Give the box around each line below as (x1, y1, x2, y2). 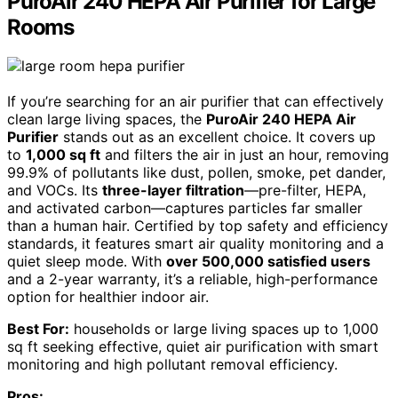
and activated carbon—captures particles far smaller (7, 199, 362, 218)
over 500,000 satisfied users (166, 252, 370, 271)
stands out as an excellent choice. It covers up (59, 128, 376, 147)
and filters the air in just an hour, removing (100, 146, 389, 164)
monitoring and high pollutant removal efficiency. (7, 355, 338, 374)
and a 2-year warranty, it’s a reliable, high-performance (7, 270, 378, 289)
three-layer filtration (102, 181, 244, 200)
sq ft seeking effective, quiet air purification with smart (7, 338, 378, 356)
